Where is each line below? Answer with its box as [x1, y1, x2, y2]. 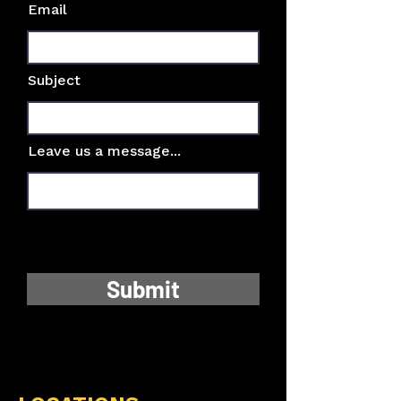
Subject [28, 72, 81, 89]
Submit [107, 275, 180, 303]
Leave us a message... [28, 142, 181, 159]
